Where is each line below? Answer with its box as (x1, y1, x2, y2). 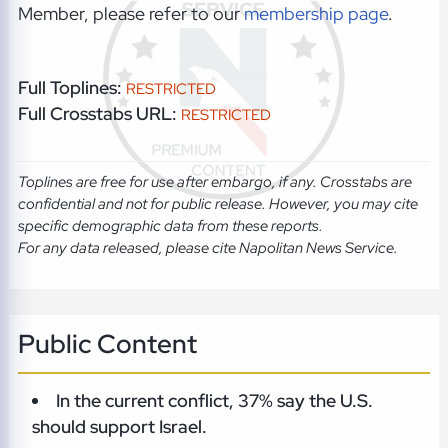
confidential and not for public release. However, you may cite (17, 194, 418, 215)
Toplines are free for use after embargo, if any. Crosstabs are (17, 172, 412, 193)
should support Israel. (31, 414, 207, 438)
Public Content (17, 325, 197, 361)
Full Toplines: (17, 75, 122, 99)
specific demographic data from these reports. (17, 216, 323, 237)
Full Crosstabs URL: (17, 101, 177, 125)
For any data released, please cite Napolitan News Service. (17, 238, 398, 259)
